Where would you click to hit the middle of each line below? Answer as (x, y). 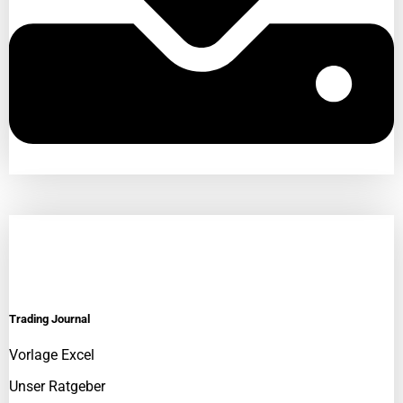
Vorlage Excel (52, 354)
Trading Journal (49, 319)
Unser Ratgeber (57, 386)
